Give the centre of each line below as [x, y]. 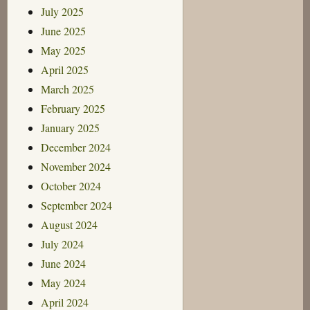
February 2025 [73, 108]
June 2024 [63, 263]
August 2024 [69, 224]
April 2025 [64, 69]
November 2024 [75, 166]
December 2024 [75, 147]
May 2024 [63, 282]
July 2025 [62, 11]
